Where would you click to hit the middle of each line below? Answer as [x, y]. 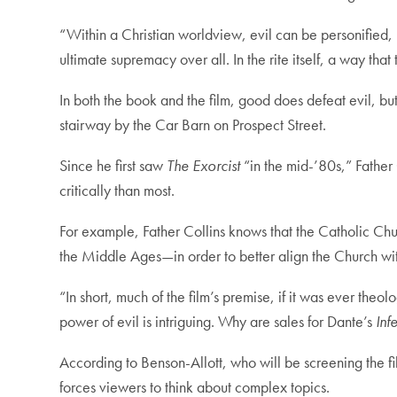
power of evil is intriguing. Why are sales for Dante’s [218, 322]
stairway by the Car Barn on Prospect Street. [193, 125]
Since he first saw [113, 166]
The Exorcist [204, 166]
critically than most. [117, 191]
